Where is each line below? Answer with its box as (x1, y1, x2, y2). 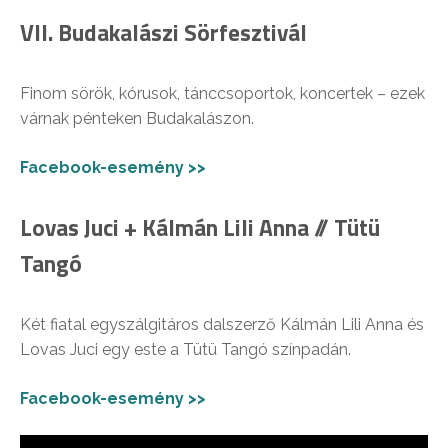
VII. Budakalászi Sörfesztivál (20, 14, 307, 50)
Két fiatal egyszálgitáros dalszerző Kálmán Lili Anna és (20, 314, 424, 334)
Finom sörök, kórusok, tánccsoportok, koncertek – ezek (20, 83, 425, 103)
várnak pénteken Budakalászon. (20, 108, 254, 128)
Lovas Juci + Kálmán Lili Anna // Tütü (20, 209, 380, 245)
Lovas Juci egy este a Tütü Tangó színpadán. (20, 339, 351, 359)
